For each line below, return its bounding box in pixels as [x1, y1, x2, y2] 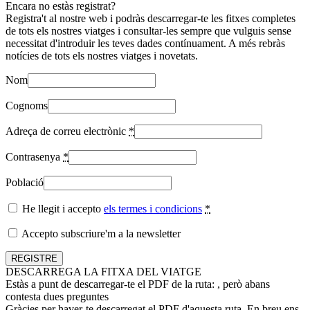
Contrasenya [6, 150, 63, 163]
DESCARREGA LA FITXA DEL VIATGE [6, 265, 201, 277]
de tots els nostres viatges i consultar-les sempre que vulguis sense [6, 24, 291, 37]
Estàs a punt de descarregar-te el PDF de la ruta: [6, 277, 217, 290]
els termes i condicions [104, 202, 202, 215]
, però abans [217, 277, 270, 290]
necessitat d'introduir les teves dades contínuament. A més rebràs [6, 37, 285, 49]
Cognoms [6, 99, 48, 111]
